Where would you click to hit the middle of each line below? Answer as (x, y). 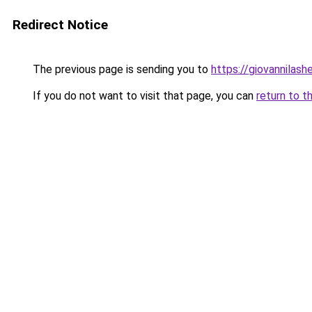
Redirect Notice (60, 25)
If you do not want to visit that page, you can (143, 96)
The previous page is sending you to (120, 69)
